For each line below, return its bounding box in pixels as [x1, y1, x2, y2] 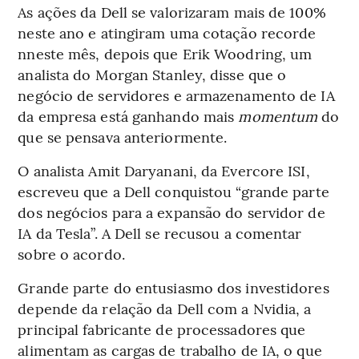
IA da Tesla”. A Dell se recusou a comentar [18, 223, 302, 244]
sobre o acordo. [18, 244, 125, 264]
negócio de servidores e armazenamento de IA [18, 85, 335, 106]
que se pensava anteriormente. [18, 127, 228, 147]
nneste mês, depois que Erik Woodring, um [18, 43, 313, 64]
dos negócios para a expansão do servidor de [18, 202, 325, 223]
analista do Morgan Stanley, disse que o [18, 64, 287, 85]
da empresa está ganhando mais [18, 106, 239, 127]
